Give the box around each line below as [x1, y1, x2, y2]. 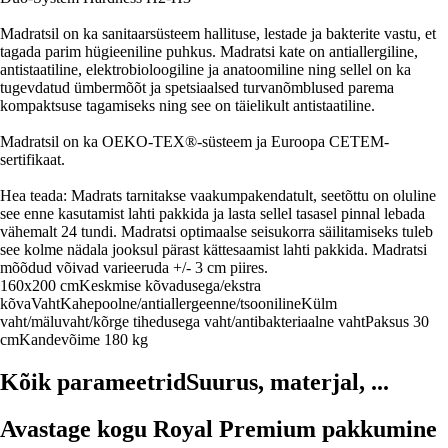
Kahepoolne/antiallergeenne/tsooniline [60, 294, 301, 312]
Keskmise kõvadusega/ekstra [79, 276, 261, 294]
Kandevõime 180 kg [19, 330, 148, 348]
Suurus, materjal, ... [186, 368, 389, 395]
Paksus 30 [365, 312, 429, 330]
